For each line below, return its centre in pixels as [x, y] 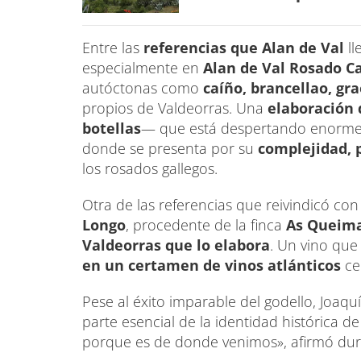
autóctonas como [143, 88]
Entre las [113, 48]
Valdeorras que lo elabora [176, 245]
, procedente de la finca [206, 225]
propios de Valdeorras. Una [175, 108]
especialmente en [143, 68]
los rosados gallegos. [150, 168]
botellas [112, 128]
